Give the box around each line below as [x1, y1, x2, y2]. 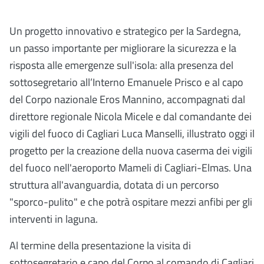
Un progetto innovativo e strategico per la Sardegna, [9, 22, 241, 39]
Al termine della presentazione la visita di [9, 237, 191, 253]
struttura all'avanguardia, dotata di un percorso [9, 176, 219, 193]
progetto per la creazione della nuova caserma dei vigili [9, 142, 252, 159]
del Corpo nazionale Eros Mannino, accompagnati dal [9, 91, 245, 107]
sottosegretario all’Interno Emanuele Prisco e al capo [9, 74, 243, 90]
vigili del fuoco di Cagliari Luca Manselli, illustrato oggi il [9, 125, 255, 141]
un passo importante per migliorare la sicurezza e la [9, 39, 236, 56]
